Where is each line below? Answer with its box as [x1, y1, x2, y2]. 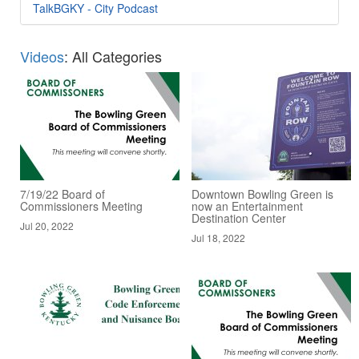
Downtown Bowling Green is [192, 185, 333, 202]
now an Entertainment [192, 197, 303, 214]
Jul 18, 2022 [192, 230, 245, 244]
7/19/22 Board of [20, 185, 105, 202]
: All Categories [64, 45, 162, 67]
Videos [20, 45, 64, 67]
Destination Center [192, 209, 286, 226]
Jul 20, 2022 [20, 218, 74, 232]
